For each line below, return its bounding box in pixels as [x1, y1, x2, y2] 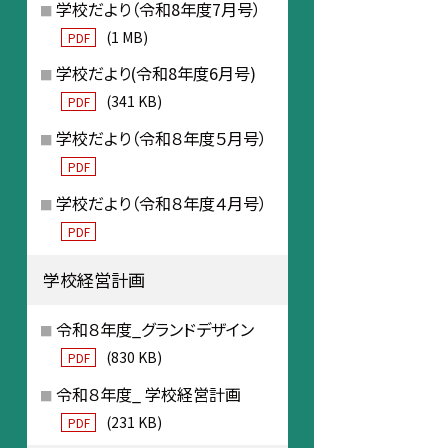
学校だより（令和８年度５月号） [56, 126, 268, 151]
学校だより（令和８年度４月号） [56, 190, 268, 215]
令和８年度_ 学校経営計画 [56, 381, 242, 406]
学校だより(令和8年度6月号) [56, 61, 257, 86]
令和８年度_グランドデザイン [56, 316, 255, 341]
